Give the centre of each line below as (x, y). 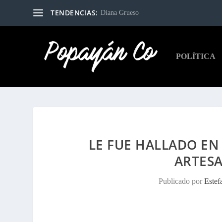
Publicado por (182, 181)
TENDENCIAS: (74, 13)
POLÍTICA (195, 56)
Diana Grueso (119, 13)
